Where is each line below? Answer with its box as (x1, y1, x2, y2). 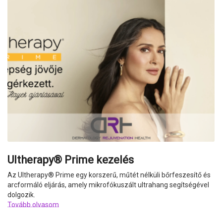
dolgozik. (7, 191, 35, 199)
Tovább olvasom (7, 201, 59, 209)
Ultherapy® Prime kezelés (7, 154, 134, 166)
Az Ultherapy (7, 171, 48, 179)
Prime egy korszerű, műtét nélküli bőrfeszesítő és (54, 171, 211, 179)
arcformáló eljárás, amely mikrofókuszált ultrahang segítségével (7, 181, 209, 189)
